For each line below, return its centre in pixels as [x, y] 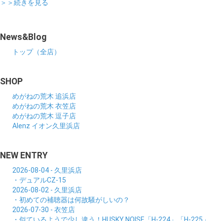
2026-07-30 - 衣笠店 [44, 209]
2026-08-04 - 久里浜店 [47, 170]
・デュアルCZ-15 [39, 180]
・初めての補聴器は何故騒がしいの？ [71, 200]
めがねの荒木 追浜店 [44, 96]
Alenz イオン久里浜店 [46, 126]
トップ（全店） [37, 52]
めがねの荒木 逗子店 [44, 116]
